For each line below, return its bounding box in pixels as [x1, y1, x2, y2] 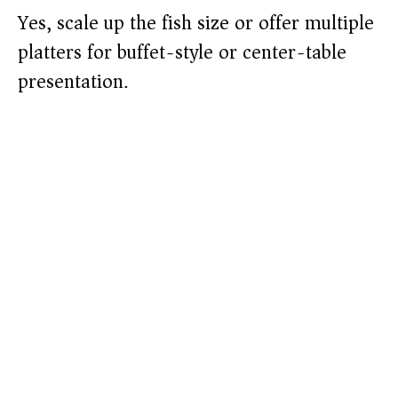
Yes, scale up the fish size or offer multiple [18, 6, 374, 41]
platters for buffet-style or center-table [18, 36, 346, 70]
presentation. [18, 65, 128, 99]
